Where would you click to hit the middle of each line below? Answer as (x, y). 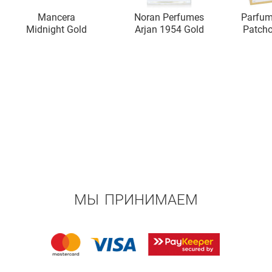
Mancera (56, 17)
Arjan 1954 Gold (169, 29)
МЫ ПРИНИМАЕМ (136, 199)
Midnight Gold (56, 29)
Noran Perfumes (169, 17)
